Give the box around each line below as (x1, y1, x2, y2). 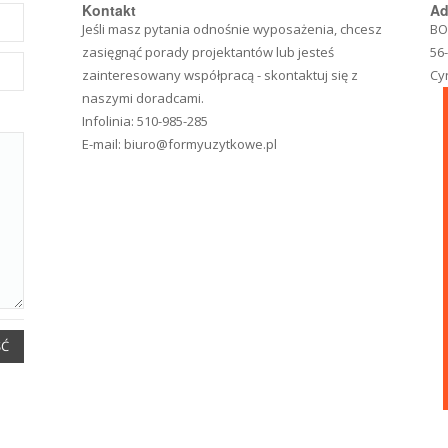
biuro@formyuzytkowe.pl (124, 134, 278, 153)
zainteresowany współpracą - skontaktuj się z (82, 65, 359, 84)
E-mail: (82, 134, 125, 153)
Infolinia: (82, 111, 138, 130)
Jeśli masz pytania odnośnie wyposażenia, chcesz (82, 19, 383, 38)
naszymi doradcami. (82, 88, 205, 107)
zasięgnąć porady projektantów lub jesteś (82, 42, 335, 61)
